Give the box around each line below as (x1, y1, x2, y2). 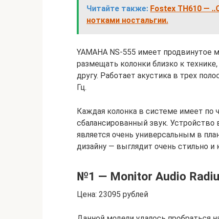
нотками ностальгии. (87, 16, 168, 25)
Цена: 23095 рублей (77, 190, 148, 199)
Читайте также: (87, 4, 148, 13)
